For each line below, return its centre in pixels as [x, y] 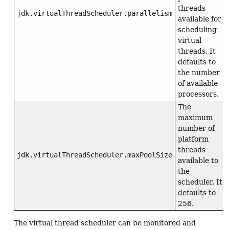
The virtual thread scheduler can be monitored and [105, 223]
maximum [195, 118]
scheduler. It [200, 182]
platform [193, 139]
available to [198, 161]
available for [200, 19]
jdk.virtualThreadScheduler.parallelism [95, 14]
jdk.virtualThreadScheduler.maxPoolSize [95, 155]
